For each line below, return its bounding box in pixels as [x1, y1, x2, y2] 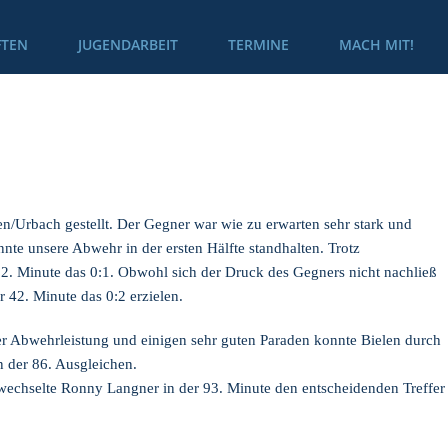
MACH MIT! [339, 35, 414, 54]
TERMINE [228, 35, 289, 54]
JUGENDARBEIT [78, 35, 178, 54]
